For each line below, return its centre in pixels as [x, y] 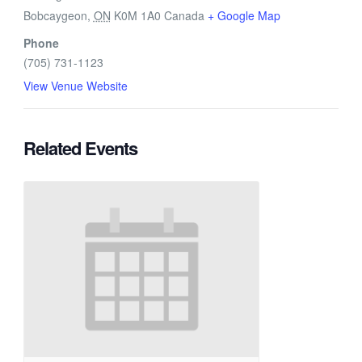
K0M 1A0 [137, 15]
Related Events [80, 147]
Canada [184, 15]
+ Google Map [244, 15]
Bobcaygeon [55, 15]
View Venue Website [75, 85]
